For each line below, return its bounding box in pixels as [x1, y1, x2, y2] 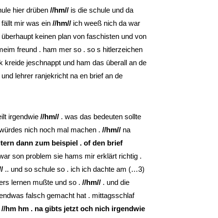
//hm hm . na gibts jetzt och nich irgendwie [1, 204, 145, 213]
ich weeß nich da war [71, 18, 140, 27]
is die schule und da [69, 5, 133, 14]
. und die [101, 178, 129, 186]
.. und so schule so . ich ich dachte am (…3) [3, 164, 145, 173]
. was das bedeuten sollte [59, 112, 141, 121]
